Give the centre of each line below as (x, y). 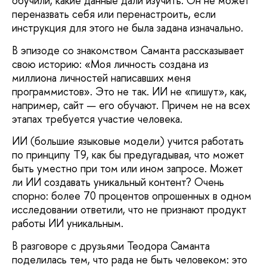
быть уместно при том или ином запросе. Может (128, 169)
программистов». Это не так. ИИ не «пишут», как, (129, 91)
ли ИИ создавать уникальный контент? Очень (118, 182)
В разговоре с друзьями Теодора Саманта (111, 246)
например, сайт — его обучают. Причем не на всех (131, 105)
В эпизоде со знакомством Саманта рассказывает (128, 50)
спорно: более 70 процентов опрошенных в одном (132, 196)
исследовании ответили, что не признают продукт (129, 210)
